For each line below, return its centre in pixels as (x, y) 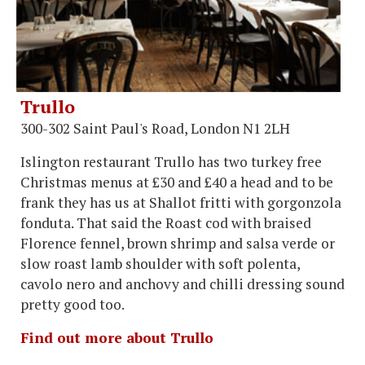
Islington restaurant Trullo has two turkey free (171, 161)
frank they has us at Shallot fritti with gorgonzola (181, 202)
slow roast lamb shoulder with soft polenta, (160, 263)
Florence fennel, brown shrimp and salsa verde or (178, 243)
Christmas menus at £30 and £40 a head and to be (177, 182)
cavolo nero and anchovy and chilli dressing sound (182, 284)
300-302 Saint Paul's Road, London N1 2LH (155, 128)
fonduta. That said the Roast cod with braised (166, 222)
